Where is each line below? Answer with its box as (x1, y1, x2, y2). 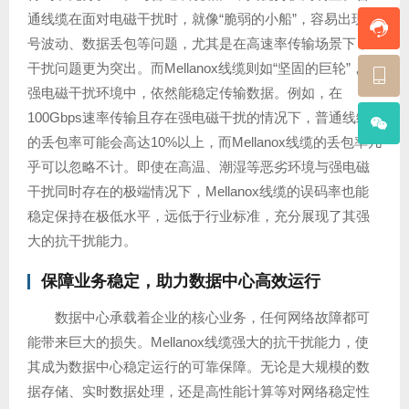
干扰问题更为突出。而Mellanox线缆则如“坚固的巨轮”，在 (27, 60, 378, 76)
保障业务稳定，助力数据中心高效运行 (41, 272, 320, 290)
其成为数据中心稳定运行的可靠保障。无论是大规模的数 (27, 359, 370, 374)
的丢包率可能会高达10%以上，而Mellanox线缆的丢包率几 (27, 134, 382, 150)
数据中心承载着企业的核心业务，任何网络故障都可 (55, 309, 370, 325)
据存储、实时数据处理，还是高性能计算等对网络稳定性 (27, 383, 370, 399)
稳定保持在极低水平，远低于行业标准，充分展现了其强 (27, 208, 370, 224)
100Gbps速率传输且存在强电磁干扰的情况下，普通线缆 (27, 110, 370, 125)
